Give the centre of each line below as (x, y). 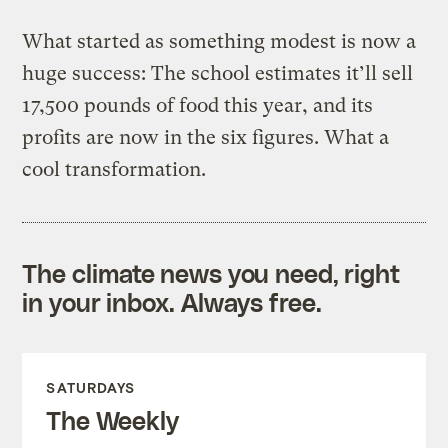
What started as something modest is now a (219, 41)
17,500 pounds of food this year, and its (198, 105)
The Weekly (112, 419)
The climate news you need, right (211, 272)
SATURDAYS (91, 387)
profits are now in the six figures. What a (206, 137)
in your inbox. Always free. (172, 301)
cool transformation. (114, 169)
